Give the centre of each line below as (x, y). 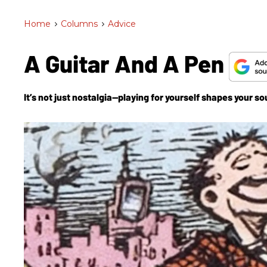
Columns (79, 24)
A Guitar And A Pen (126, 63)
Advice (122, 24)
